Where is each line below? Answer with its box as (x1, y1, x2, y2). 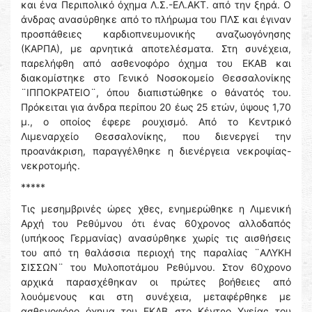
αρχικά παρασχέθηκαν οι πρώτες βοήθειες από (21, 276, 291, 288)
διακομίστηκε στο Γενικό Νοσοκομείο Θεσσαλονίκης (21, 72, 291, 84)
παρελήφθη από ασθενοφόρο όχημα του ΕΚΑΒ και (21, 57, 291, 70)
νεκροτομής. (21, 159, 80, 172)
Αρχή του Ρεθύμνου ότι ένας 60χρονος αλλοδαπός (21, 217, 291, 230)
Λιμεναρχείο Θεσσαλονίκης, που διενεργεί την (21, 130, 291, 143)
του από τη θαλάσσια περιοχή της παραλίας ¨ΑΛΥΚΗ (21, 247, 291, 259)
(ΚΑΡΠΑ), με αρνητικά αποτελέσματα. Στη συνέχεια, (21, 42, 291, 55)
